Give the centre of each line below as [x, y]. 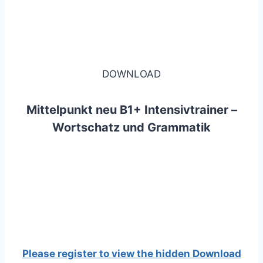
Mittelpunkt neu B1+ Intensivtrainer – [131, 109]
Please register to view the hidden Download [131, 253]
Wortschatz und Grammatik [131, 127]
